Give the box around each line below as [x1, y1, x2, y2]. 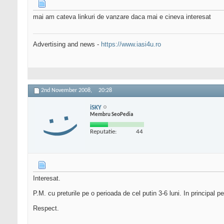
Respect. [33, 204, 59, 212]
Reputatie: [90, 128, 116, 135]
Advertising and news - [33, 40, 101, 48]
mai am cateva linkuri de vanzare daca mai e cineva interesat [33, 13, 211, 21]
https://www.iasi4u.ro [101, 40, 161, 48]
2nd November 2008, [41, 87, 93, 94]
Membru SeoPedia [90, 111, 133, 117]
